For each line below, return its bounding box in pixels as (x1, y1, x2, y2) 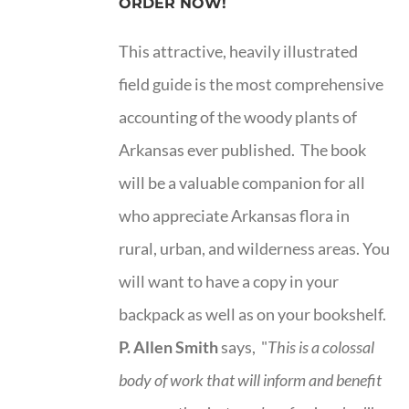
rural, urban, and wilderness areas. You (119, 237, 391, 258)
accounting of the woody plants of (119, 106, 358, 127)
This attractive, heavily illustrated (119, 40, 359, 61)
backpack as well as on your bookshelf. (119, 303, 387, 324)
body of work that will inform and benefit (119, 369, 383, 390)
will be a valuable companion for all (119, 172, 366, 193)
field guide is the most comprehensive (119, 73, 384, 94)
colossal (322, 336, 375, 357)
